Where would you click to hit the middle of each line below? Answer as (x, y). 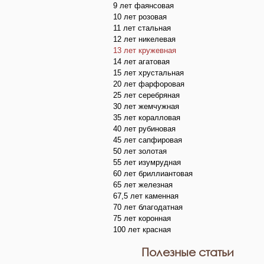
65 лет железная (143, 184)
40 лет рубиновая (144, 128)
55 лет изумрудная (147, 162)
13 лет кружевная (145, 50)
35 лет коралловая (147, 117)
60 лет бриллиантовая (153, 173)
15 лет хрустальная (148, 72)
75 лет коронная (142, 218)
